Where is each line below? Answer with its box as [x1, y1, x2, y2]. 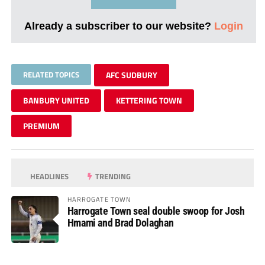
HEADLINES [28, 170, 69, 182]
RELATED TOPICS [22, 68, 79, 80]
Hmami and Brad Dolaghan [67, 216, 174, 229]
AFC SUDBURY [105, 68, 157, 81]
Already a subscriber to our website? [24, 19, 214, 32]
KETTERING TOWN [115, 93, 182, 106]
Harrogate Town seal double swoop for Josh [67, 204, 245, 217]
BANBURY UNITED [22, 93, 89, 106]
